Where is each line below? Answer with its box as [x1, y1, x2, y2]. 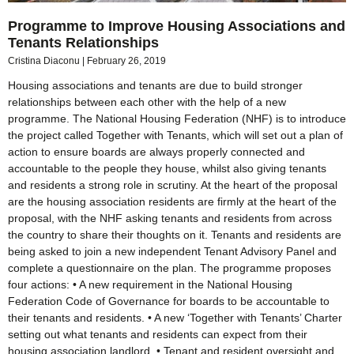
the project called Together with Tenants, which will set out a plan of [8, 128, 343, 141]
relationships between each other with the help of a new [8, 95, 286, 108]
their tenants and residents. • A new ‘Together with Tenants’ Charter [8, 311, 342, 324]
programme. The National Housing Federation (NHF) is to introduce [8, 111, 346, 125]
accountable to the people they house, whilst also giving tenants [8, 161, 326, 175]
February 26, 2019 [87, 55, 166, 66]
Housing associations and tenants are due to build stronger [8, 78, 303, 92]
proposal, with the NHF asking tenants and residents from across [8, 211, 332, 224]
